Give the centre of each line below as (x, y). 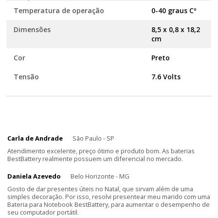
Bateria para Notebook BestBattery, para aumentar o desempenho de (109, 204)
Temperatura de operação (59, 10)
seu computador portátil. (43, 212)
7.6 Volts (166, 77)
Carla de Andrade (35, 138)
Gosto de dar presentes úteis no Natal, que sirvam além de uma (100, 189)
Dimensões (32, 29)
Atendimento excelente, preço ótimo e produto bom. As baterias (101, 151)
